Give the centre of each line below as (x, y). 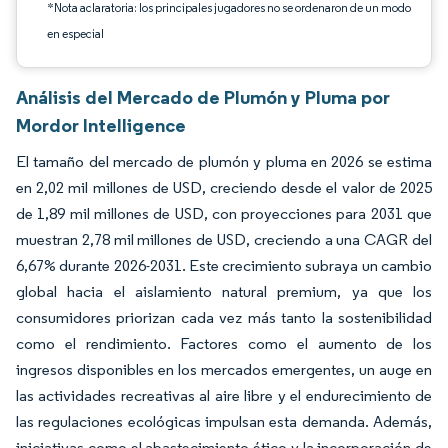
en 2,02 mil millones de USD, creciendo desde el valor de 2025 (224, 187)
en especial (75, 33)
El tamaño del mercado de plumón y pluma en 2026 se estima (224, 161)
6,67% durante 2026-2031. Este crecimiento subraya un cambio (224, 265)
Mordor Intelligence (101, 125)
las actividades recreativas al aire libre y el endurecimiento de (224, 395)
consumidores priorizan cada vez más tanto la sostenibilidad (224, 317)
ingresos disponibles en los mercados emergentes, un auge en (224, 369)
